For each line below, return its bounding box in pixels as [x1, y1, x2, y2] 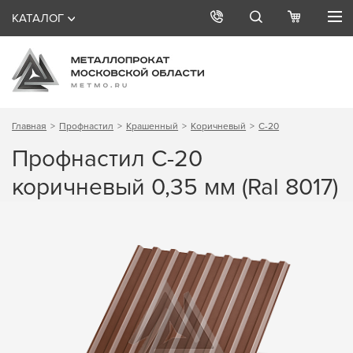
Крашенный [126, 121, 179, 132]
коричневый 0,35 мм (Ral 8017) [12, 173, 339, 202]
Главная [12, 121, 47, 132]
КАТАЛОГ [12, 11, 64, 25]
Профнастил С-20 [12, 144, 203, 173]
